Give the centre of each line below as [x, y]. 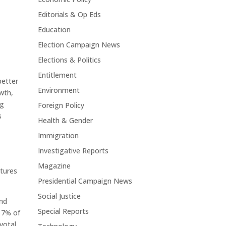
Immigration [58, 136]
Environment [59, 90]
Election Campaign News [79, 45]
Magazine [54, 166]
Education [54, 30]
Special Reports [63, 211]
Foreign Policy [61, 105]
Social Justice [59, 196]
